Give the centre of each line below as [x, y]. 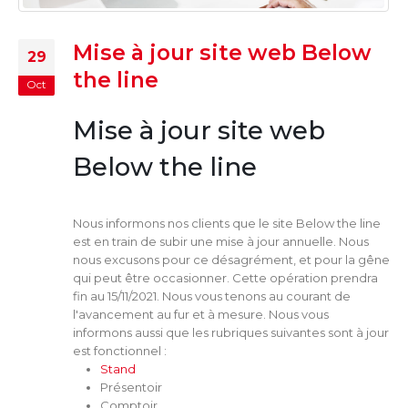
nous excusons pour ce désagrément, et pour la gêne [231, 260]
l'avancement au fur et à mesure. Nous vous [201, 315]
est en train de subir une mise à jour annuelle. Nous [221, 242]
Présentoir [131, 388]
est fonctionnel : [120, 351]
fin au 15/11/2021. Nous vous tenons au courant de [212, 296]
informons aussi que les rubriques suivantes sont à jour [231, 333]
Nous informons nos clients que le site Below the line [227, 224]
